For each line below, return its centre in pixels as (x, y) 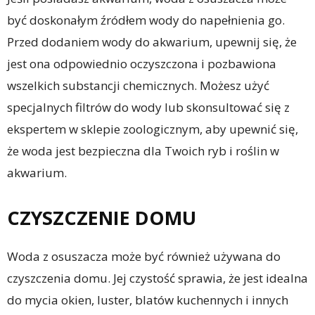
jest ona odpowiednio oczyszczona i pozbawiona (142, 63)
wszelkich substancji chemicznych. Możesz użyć (138, 85)
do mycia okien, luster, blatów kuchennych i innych (148, 300)
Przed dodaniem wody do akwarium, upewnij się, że (152, 41)
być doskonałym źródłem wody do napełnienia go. (146, 20)
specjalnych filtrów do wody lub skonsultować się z (148, 107)
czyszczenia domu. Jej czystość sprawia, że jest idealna (157, 278)
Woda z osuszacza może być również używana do (144, 256)
